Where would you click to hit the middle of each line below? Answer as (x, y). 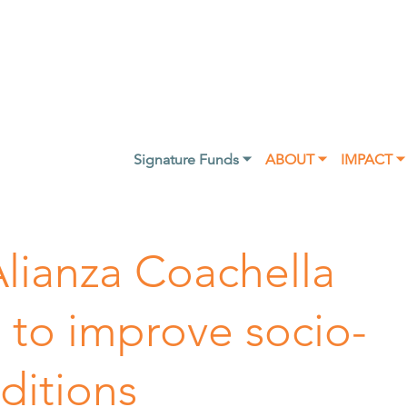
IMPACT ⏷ (372, 159)
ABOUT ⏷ (295, 159)
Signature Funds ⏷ (192, 159)
